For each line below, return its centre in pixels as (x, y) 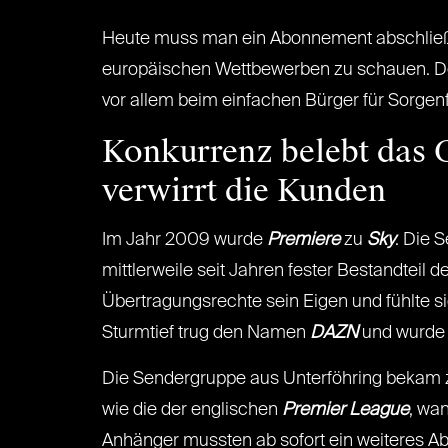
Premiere (303, 240)
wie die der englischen (192, 410)
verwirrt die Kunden (244, 190)
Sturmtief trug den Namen (206, 333)
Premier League (345, 410)
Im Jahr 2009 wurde (184, 240)
